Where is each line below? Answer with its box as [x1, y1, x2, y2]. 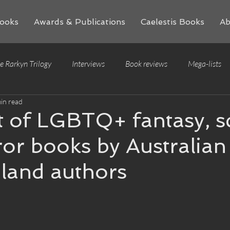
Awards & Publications [34, 17, 125, 27]
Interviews [72, 59, 105, 69]
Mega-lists [188, 59, 221, 69]
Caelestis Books [141, 17, 204, 27]
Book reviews [125, 59, 167, 69]
